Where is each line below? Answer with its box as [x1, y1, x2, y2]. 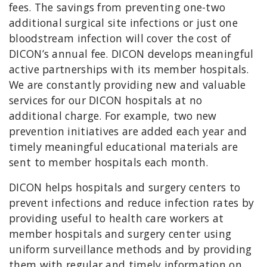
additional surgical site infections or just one [9, 15, 238, 30]
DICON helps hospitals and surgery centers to [9, 179, 241, 194]
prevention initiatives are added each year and [9, 123, 247, 138]
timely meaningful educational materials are [9, 139, 238, 154]
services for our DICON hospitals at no [9, 92, 203, 107]
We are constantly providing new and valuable [9, 77, 246, 92]
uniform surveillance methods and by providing [9, 241, 252, 256]
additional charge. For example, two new [9, 108, 217, 123]
